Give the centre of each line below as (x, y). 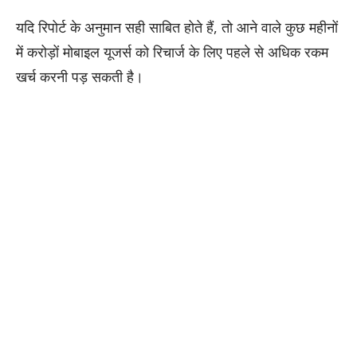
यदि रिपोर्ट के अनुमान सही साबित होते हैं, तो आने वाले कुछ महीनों (177, 27)
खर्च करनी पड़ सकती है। (80, 77)
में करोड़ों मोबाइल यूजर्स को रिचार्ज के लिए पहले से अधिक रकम (172, 52)
